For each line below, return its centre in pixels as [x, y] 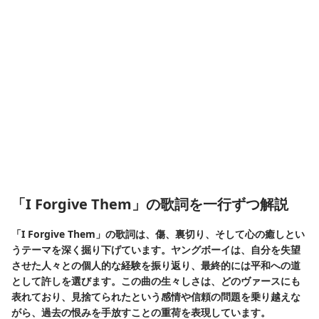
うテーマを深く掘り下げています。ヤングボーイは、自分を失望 [156, 250]
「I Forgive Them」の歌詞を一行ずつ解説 [150, 204]
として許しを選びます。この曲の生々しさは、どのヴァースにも [156, 281]
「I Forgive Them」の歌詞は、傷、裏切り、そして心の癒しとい [158, 234]
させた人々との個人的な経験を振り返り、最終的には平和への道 [156, 265]
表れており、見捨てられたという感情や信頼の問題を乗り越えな [156, 297]
